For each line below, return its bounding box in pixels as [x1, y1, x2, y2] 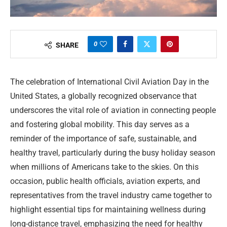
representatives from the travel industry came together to [10, 191, 212, 201]
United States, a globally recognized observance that [10, 91, 197, 101]
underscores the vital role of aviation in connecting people [10, 105, 216, 116]
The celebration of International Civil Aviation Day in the [10, 77, 209, 87]
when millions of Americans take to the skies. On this [10, 162, 199, 172]
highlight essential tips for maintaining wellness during [10, 205, 206, 215]
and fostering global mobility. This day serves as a [10, 120, 190, 130]
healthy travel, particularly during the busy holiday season [10, 148, 215, 158]
